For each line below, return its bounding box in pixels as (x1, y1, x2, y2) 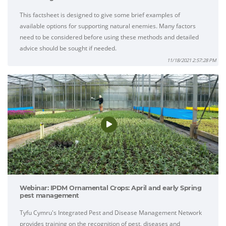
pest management (20, 192, 79, 200)
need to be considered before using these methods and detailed (20, 33, 199, 42)
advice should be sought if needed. (20, 44, 117, 53)
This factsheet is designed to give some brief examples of (20, 11, 180, 20)
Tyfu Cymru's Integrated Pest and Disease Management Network (20, 208, 202, 217)
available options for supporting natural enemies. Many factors (20, 22, 196, 31)
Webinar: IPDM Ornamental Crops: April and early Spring (20, 184, 201, 192)
